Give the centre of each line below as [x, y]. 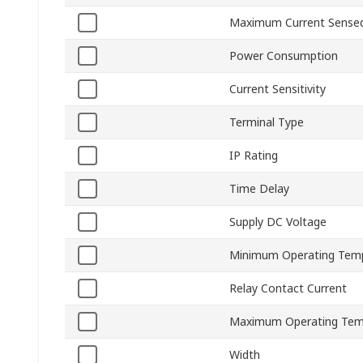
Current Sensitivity [278, 89]
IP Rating [254, 156]
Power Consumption [284, 56]
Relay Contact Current [288, 288]
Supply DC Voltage [278, 222]
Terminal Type [267, 122]
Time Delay [259, 189]
